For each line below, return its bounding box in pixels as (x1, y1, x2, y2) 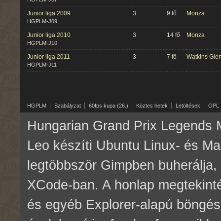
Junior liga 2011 (27, 53, 70, 60)
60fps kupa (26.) (89, 103, 128, 109)
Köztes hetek (136, 103, 168, 109)
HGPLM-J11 (27, 62, 57, 68)
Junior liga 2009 (27, 10, 71, 17)
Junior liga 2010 (27, 32, 71, 38)
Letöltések (176, 103, 200, 109)
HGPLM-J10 (27, 40, 57, 46)
